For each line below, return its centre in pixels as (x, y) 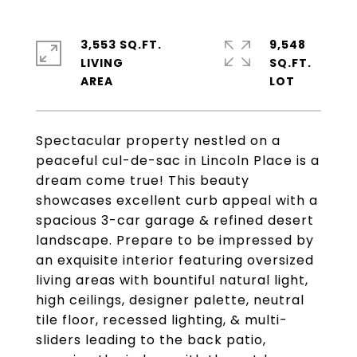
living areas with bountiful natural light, (172, 280)
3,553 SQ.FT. (121, 45)
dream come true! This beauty (143, 180)
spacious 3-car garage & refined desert (175, 220)
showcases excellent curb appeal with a (177, 200)
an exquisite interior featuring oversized (175, 260)
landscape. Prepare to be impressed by (175, 240)
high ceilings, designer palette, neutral (170, 300)
